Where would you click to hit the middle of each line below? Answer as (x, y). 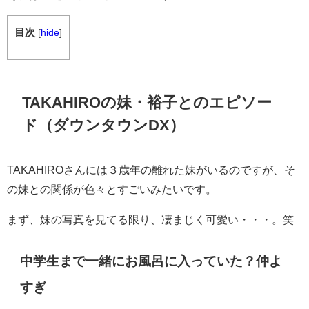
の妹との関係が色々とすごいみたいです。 (112, 189)
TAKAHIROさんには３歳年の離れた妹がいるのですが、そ (151, 169)
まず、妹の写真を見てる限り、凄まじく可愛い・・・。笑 (150, 219)
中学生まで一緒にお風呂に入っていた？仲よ (151, 261)
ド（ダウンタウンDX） (104, 125)
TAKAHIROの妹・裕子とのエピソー (147, 102)
